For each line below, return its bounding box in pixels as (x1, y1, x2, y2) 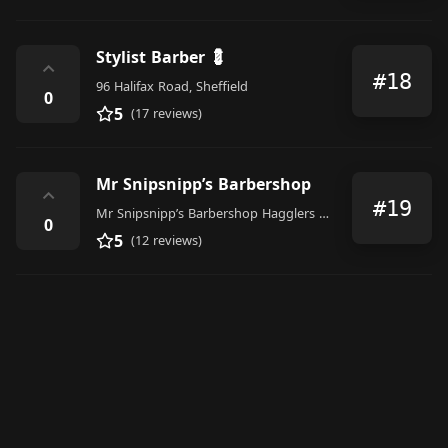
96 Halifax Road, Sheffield (96, 77, 248, 95)
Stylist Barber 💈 (96, 46, 226, 68)
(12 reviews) (131, 231, 202, 249)
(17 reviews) (131, 104, 202, 122)
